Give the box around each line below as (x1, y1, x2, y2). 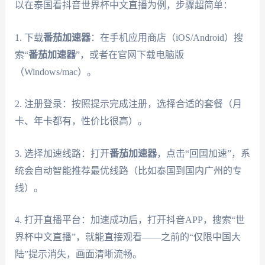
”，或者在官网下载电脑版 (75, 49, 184, 60)
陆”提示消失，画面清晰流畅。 (14, 249, 142, 260)
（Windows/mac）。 (14, 66, 96, 77)
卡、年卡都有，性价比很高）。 (14, 116, 147, 127)
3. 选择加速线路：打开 (14, 148, 109, 159)
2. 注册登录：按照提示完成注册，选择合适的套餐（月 (14, 99, 242, 109)
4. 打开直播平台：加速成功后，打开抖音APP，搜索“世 (14, 215, 245, 225)
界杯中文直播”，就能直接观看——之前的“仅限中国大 (14, 232, 241, 243)
